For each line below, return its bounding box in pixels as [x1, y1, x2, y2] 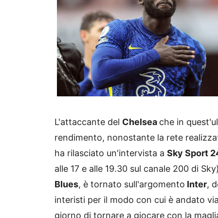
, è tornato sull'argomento [78, 179, 185, 189]
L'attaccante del [54, 116, 122, 127]
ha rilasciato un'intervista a [54, 147, 167, 158]
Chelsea [122, 116, 159, 127]
